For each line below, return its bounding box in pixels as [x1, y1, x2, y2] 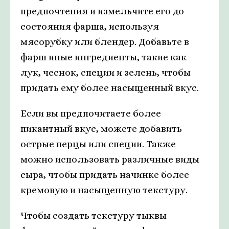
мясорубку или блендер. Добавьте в [20, 36, 189, 47]
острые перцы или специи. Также [20, 139, 176, 149]
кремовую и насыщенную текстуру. [20, 185, 188, 195]
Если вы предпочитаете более [20, 108, 161, 119]
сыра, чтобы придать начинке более [20, 169, 189, 180]
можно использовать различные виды [20, 154, 199, 165]
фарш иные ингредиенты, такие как [20, 52, 187, 62]
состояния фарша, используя [20, 21, 159, 32]
